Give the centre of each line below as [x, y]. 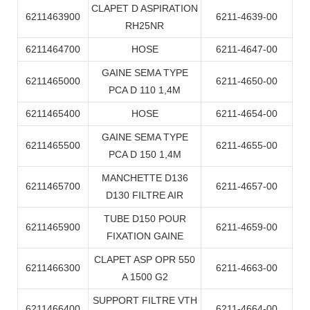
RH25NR [145, 26]
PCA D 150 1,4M [145, 155]
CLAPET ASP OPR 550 [145, 260]
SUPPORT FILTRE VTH [145, 301]
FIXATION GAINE [145, 236]
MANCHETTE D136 [145, 178]
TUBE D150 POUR [145, 219]
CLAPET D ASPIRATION [145, 9]
